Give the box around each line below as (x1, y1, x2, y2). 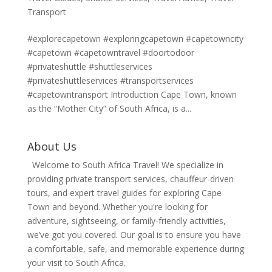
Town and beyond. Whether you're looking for (27, 200, 208, 212)
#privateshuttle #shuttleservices (27, 60, 152, 72)
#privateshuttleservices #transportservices (27, 74, 194, 86)
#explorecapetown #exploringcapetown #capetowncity (27, 32, 243, 44)
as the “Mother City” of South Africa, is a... (27, 102, 191, 114)
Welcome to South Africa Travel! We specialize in (32, 158, 223, 171)
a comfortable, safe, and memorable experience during (27, 242, 244, 254)
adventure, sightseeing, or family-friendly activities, (27, 214, 226, 226)
